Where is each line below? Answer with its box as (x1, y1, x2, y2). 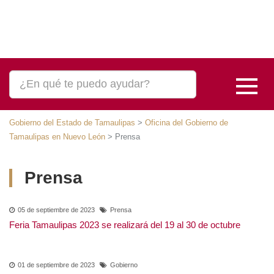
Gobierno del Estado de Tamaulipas (9, 118, 133, 128)
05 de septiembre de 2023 (18, 206, 94, 214)
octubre (9, 229, 43, 240)
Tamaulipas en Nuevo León (9, 132, 102, 142)
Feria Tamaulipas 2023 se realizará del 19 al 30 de (9, 219, 231, 231)
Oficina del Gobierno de (141, 118, 224, 128)
